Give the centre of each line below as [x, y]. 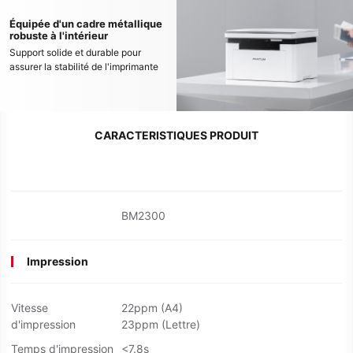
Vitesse [30, 308]
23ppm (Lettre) [161, 325]
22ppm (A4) [152, 308]
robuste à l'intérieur [59, 35]
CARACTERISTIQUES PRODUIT [176, 136]
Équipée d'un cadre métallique [86, 23]
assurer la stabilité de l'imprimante [84, 66]
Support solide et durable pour [75, 52]
